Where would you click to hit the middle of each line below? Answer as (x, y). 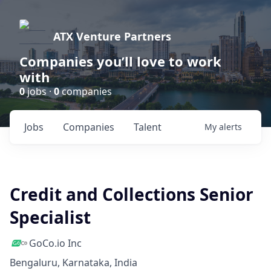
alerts (230, 127)
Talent (148, 127)
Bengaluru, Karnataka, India (73, 263)
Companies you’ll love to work (120, 61)
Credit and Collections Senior (132, 194)
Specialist (50, 217)
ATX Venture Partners (112, 36)
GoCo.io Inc (55, 243)
